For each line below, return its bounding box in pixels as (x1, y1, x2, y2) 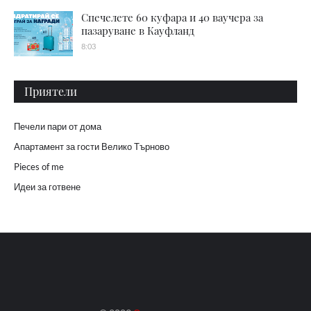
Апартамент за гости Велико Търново (14, 140, 169, 152)
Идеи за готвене (14, 180, 81, 192)
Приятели (24, 83, 77, 99)
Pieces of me (14, 160, 64, 172)
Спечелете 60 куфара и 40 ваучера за (81, 10, 263, 24)
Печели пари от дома (14, 120, 101, 132)
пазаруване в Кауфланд (81, 23, 194, 37)
